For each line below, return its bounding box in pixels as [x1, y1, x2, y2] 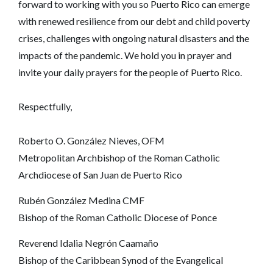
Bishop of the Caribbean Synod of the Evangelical [18, 253, 223, 266]
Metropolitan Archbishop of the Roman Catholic [18, 151, 220, 163]
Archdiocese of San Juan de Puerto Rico [18, 168, 182, 180]
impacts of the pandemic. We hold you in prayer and [18, 49, 232, 61]
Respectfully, [18, 100, 72, 112]
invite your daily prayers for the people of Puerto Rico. [18, 66, 242, 78]
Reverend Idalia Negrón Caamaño [18, 236, 158, 249]
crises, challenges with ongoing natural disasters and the [18, 32, 249, 44]
